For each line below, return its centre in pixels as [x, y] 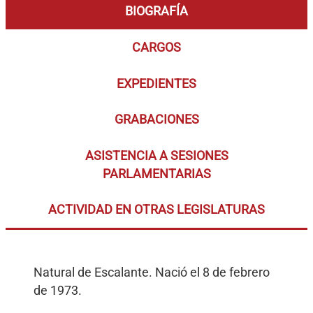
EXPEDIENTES [156, 83]
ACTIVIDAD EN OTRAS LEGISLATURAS [156, 210]
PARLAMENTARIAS [156, 174]
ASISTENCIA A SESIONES [156, 155]
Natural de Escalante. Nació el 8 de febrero [152, 273]
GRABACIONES [156, 120]
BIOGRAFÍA [156, 12]
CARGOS [156, 48]
